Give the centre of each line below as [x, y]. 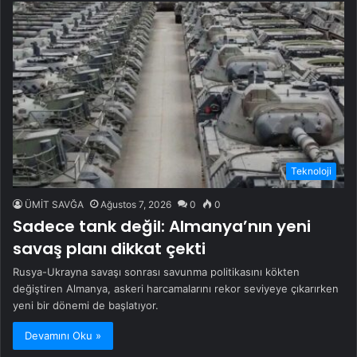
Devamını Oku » [63, 336]
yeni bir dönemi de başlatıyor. [86, 306]
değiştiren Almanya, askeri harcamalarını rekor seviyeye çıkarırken [176, 289]
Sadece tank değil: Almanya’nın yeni [162, 227]
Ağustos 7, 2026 [136, 205]
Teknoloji [311, 171]
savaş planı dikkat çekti [109, 249]
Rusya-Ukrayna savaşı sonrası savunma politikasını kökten [156, 272]
